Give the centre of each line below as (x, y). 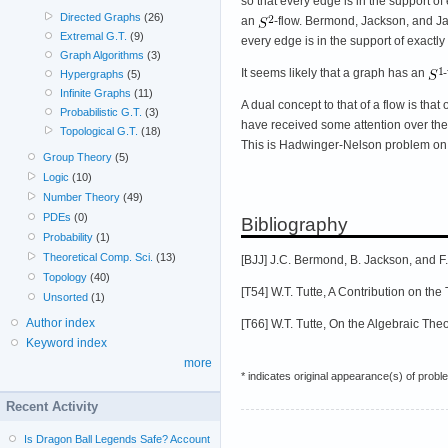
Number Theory (82, 197)
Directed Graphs (100, 17)
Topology (65, 277)
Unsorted (66, 297)
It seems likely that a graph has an (334, 72)
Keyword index (66, 343)
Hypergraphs (91, 74)
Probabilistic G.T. (100, 112)
